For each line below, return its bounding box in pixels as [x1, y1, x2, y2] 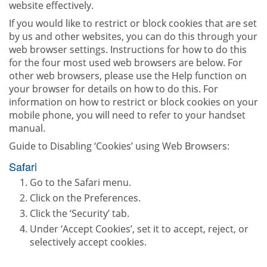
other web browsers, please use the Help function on [9, 69, 247, 83]
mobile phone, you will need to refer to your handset [9, 108, 246, 122]
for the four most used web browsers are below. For [9, 56, 243, 70]
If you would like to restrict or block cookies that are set [9, 17, 257, 30]
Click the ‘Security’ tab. [30, 207, 129, 221]
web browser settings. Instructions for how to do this [9, 43, 247, 57]
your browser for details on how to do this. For [9, 82, 218, 96]
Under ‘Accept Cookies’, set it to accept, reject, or [30, 222, 249, 236]
